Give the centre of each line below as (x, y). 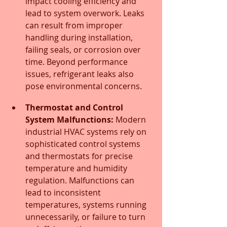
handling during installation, (80, 37)
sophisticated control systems (84, 144)
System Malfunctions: (69, 119)
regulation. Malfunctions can (81, 180)
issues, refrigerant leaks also (81, 74)
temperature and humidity (77, 168)
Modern (131, 119)
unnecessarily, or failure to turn (86, 217)
